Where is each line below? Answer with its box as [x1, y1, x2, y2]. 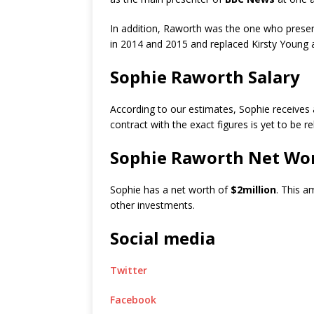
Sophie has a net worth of [110, 183, 231, 196]
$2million [231, 183, 276, 196]
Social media [110, 226, 215, 250]
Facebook [110, 293, 156, 306]
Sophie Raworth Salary [110, 65, 300, 88]
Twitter [110, 264, 147, 277]
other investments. [110, 198, 195, 212]
